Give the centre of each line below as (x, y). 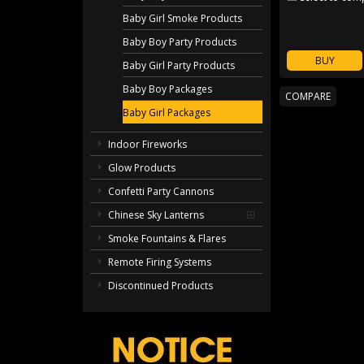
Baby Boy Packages (168, 89)
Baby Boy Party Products (180, 42)
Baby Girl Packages (167, 113)
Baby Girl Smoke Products (183, 19)
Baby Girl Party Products (179, 66)
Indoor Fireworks (148, 145)
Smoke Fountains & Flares (167, 239)
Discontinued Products (161, 286)
